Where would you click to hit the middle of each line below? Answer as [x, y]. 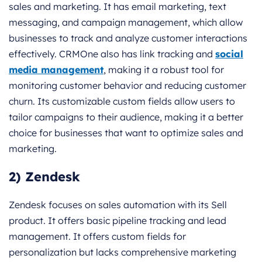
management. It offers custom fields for [97, 236]
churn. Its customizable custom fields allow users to [122, 101]
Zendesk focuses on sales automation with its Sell [118, 204]
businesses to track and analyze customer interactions [128, 38]
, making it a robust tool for [164, 69]
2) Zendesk [44, 176]
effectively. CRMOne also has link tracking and [112, 54]
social [229, 54]
